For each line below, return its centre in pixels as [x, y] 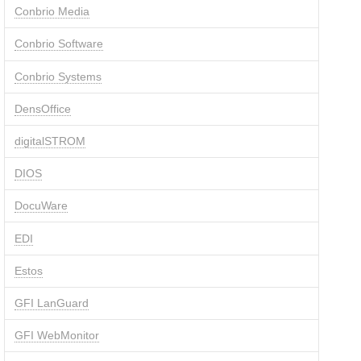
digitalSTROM [50, 141]
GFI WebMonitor [56, 336]
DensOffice [42, 108]
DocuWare [41, 206]
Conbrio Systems [58, 76]
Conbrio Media [52, 12]
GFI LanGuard [51, 303]
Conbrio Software [58, 44]
